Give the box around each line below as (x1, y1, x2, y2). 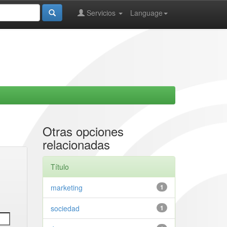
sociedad (50, 203, 80, 213)
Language (130, 8, 163, 18)
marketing (50, 182, 83, 193)
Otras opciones (42, 122, 124, 140)
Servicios (85, 8, 118, 18)
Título (50, 162, 69, 172)
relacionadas (42, 135, 110, 153)
